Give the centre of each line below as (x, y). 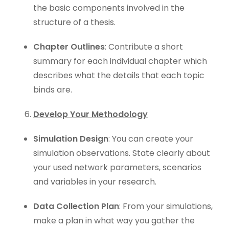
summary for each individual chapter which (120, 61)
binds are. (53, 90)
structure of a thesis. (74, 22)
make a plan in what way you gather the (114, 221)
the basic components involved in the (109, 8)
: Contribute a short (144, 47)
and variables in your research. (95, 182)
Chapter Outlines (69, 47)
